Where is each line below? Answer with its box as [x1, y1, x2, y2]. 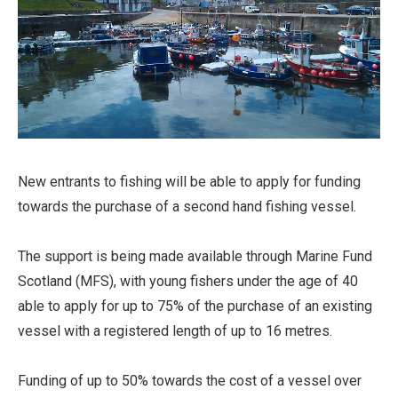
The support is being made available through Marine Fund [18, 248, 372, 266]
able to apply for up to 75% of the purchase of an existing [18, 298, 372, 315]
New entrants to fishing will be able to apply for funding [18, 173, 361, 191]
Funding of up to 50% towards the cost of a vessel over [18, 372, 362, 390]
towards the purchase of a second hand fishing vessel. [18, 198, 356, 216]
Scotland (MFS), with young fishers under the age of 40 [18, 273, 358, 291]
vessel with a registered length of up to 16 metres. [18, 322, 332, 340]
